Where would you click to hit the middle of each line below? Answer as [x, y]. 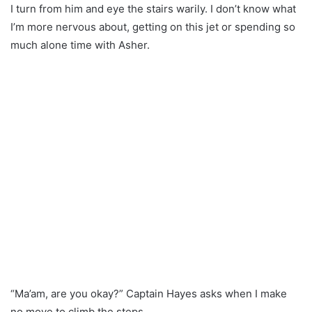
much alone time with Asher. [80, 45]
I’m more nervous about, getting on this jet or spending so [153, 26]
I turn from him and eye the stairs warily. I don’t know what [153, 8]
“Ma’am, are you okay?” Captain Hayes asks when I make [149, 293]
